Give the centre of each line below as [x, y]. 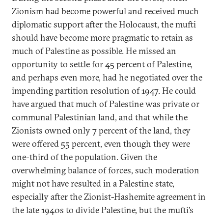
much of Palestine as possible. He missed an [94, 51]
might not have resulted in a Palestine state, [93, 183]
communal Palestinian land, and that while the [100, 117]
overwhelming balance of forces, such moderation [106, 170]
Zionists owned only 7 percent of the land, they [101, 130]
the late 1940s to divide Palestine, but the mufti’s [103, 210]
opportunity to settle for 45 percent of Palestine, [102, 64]
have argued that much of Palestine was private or [106, 104]
